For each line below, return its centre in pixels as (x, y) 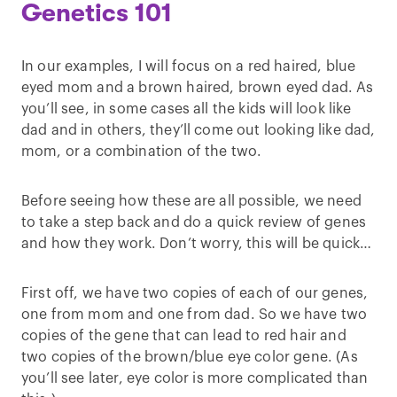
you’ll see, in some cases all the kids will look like (187, 109)
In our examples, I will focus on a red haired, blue (189, 66)
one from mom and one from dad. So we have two (195, 315)
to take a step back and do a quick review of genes (194, 222)
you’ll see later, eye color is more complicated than (195, 378)
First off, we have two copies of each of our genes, (195, 293)
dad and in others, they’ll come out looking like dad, (198, 130)
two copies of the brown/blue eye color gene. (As (190, 357)
